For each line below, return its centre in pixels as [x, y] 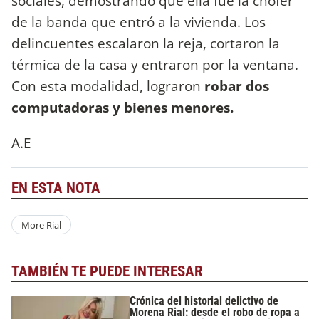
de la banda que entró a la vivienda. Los [138, 22]
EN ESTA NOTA [56, 188]
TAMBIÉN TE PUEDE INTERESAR [107, 272]
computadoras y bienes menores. [122, 108]
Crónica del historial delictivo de [204, 300]
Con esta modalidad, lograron [108, 86]
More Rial [41, 225]
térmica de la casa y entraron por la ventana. [155, 65]
